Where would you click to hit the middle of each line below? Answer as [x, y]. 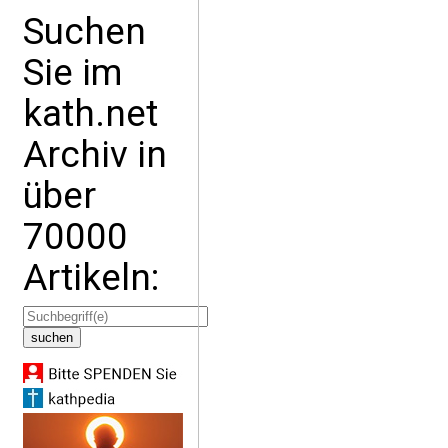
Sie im [73, 72]
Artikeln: [91, 277]
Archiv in [95, 154]
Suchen [84, 31]
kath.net [90, 113]
